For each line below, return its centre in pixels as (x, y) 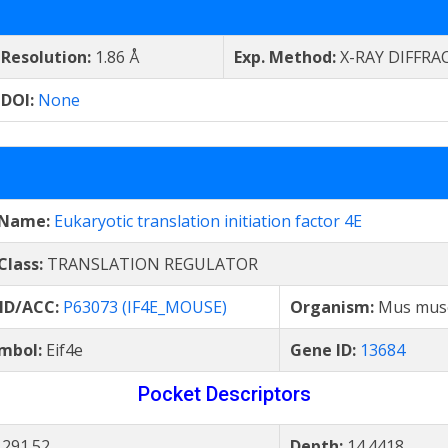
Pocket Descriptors (224, 394)
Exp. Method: (287, 57)
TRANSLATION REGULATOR (152, 264)
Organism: (334, 307)
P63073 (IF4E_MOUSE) (145, 307)
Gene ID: (325, 350)
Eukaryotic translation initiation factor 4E (208, 221)
